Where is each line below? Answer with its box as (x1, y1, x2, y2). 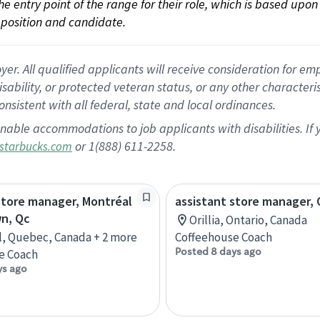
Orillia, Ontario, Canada (189, 212, 307, 228)
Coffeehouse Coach (175, 229, 272, 245)
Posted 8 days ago (175, 245, 261, 258)
